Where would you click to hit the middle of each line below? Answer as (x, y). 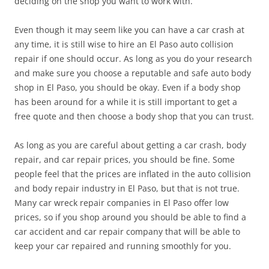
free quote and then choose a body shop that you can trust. (134, 116)
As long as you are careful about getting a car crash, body (130, 145)
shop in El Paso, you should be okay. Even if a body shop (128, 87)
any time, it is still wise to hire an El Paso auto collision (124, 44)
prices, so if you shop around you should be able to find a (130, 217)
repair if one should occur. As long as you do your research (133, 59)
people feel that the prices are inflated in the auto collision (133, 174)
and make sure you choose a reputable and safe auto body (133, 73)
